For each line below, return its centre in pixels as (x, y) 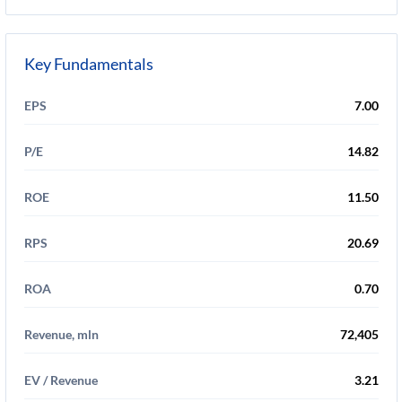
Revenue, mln (61, 334)
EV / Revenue (61, 380)
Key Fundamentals (89, 64)
